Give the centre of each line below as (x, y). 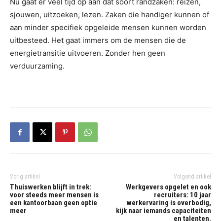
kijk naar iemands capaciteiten (163, 211)
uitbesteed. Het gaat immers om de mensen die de (98, 40)
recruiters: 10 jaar (182, 195)
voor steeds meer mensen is (54, 195)
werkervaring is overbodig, (168, 203)
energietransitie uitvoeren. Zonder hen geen (88, 53)
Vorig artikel (25, 177)
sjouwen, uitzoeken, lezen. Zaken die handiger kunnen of (110, 15)
